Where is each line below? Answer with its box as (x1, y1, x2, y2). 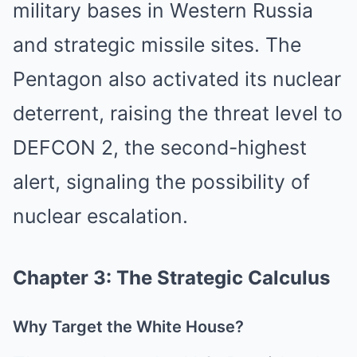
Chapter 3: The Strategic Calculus (13, 265, 330, 289)
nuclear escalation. (13, 203, 188, 228)
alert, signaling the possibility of (13, 169, 310, 194)
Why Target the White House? (13, 316, 244, 336)
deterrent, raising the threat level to (13, 100, 343, 125)
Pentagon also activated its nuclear (13, 66, 341, 91)
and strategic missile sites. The (13, 32, 301, 57)
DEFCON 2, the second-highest (13, 135, 307, 159)
